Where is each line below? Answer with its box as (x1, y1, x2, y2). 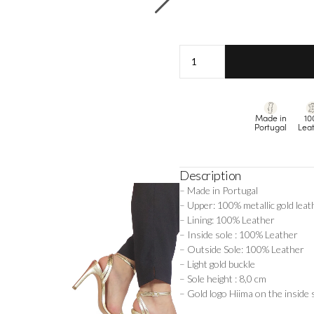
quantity (179, 109, 215, 123)
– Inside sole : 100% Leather (179, 228, 298, 241)
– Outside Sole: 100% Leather (179, 243, 304, 256)
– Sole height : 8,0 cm (179, 273, 266, 285)
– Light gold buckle (179, 258, 255, 271)
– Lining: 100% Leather (179, 214, 275, 226)
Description (179, 168, 241, 184)
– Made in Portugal (179, 184, 258, 197)
